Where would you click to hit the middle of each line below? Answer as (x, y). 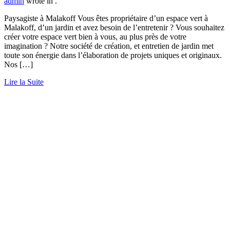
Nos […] (18, 65)
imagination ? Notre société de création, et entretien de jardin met (109, 46)
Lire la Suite (24, 82)
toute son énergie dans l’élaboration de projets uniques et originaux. (113, 55)
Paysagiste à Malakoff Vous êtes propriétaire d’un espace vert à (106, 18)
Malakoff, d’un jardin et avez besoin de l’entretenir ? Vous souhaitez (114, 28)
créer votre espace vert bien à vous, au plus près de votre (95, 37)
